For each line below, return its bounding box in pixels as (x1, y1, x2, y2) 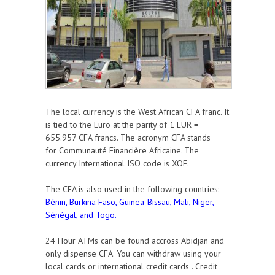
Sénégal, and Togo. (45, 209, 117, 221)
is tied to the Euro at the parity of (45, 119, 169, 131)
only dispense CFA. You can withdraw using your (45, 248, 221, 260)
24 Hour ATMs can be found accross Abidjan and (45, 235, 224, 247)
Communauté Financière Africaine (59, 145, 181, 157)
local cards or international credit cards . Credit (45, 261, 217, 273)
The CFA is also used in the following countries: (45, 184, 219, 195)
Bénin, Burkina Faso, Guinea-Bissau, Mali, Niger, (45, 196, 214, 208)
